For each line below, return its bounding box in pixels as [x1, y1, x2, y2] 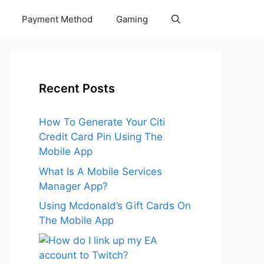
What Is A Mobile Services [39, 165, 162, 177]
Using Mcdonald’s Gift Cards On [39, 200, 191, 212]
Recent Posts [39, 81, 115, 95]
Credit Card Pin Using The [39, 131, 163, 143]
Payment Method [22, 14, 93, 25]
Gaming [116, 14, 148, 25]
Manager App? [39, 180, 108, 192]
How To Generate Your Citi [39, 116, 165, 128]
